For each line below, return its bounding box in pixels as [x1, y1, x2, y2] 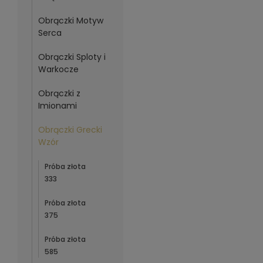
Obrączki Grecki [38, 124, 102, 136]
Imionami [38, 100, 77, 112]
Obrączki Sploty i [38, 51, 106, 63]
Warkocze [38, 63, 79, 75]
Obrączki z [38, 87, 80, 99]
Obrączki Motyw [38, 15, 103, 26]
